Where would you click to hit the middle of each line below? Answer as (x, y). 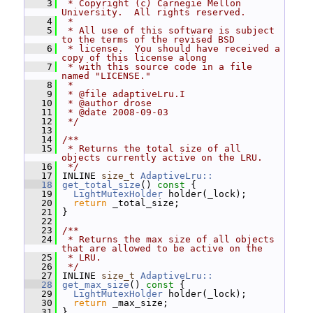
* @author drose (107, 103)
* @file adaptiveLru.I (124, 94)
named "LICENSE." (106, 76)
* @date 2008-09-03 (115, 112)
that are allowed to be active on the (162, 248)
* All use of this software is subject (168, 30)
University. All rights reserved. (154, 12)
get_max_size (96, 285)
